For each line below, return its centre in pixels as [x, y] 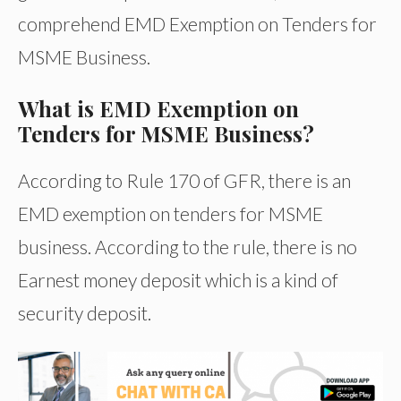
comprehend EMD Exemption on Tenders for [197, 24]
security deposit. [85, 313]
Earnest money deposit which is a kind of [178, 280]
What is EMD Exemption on [158, 109]
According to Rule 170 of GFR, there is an [184, 181]
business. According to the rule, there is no [188, 247]
